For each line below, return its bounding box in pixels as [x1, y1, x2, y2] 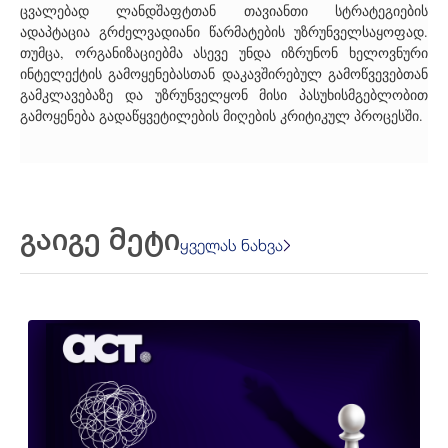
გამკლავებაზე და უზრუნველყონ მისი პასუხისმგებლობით [20, 85, 428, 105]
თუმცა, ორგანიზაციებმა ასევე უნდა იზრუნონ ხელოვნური [20, 43, 428, 63]
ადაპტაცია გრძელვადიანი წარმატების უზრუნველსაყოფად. [20, 22, 428, 42]
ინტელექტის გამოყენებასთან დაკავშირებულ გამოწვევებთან [20, 64, 428, 84]
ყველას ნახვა [180, 235, 283, 254]
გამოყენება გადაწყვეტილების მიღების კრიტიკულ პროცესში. [20, 106, 423, 126]
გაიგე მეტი [20, 215, 180, 260]
